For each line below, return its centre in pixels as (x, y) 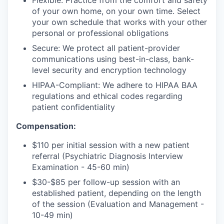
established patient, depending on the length (116, 193)
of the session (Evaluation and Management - (118, 204)
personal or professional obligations (100, 33)
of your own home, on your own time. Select (116, 11)
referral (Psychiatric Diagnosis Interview (107, 156)
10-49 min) (52, 215)
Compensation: (46, 126)
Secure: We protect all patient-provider (106, 48)
